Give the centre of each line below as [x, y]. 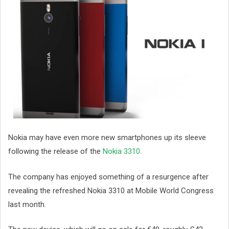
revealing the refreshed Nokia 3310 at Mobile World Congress [111, 190]
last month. [27, 204]
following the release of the [55, 152]
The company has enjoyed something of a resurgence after [108, 177]
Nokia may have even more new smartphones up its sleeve [107, 138]
